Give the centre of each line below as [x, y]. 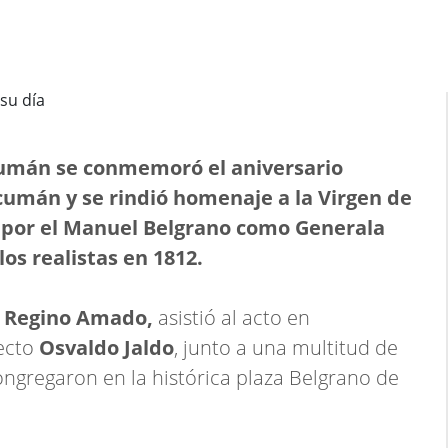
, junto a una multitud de [286, 347]
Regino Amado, [78, 317]
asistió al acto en [231, 317]
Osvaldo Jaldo [106, 347]
